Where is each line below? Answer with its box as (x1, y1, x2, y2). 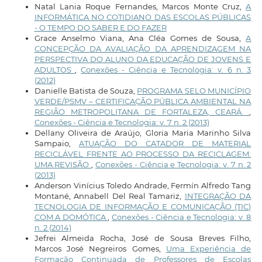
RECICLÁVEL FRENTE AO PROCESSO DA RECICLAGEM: (34, 149, 251, 158)
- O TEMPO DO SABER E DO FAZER (34, 22, 167, 32)
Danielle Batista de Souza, (34, 85, 137, 95)
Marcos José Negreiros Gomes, (34, 243, 166, 253)
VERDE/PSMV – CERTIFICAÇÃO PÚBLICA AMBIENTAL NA (34, 96, 251, 106)
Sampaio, (34, 138, 79, 148)
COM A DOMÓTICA (34, 212, 108, 222)
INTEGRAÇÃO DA (184, 191, 251, 201)
